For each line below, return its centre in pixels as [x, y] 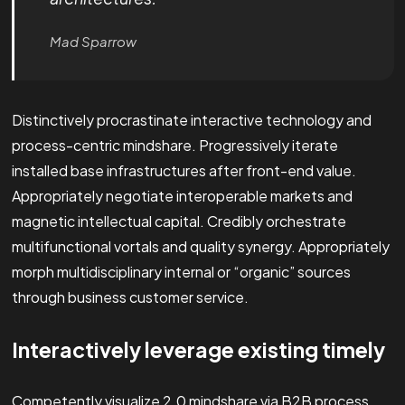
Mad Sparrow [94, 42]
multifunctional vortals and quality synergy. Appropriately [200, 247]
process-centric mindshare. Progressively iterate [174, 146]
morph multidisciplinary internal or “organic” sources [181, 272]
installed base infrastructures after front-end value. [184, 171]
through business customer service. [130, 297]
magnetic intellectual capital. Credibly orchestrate [179, 221]
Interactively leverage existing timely [198, 350]
